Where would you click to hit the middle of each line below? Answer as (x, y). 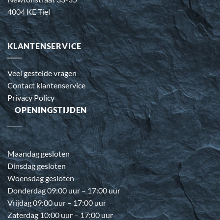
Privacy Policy (31, 97)
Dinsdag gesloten (37, 166)
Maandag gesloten (39, 154)
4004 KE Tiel (29, 12)
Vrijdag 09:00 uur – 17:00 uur (57, 203)
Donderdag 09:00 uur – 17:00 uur (64, 191)
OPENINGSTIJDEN (51, 110)
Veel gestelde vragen (42, 73)
